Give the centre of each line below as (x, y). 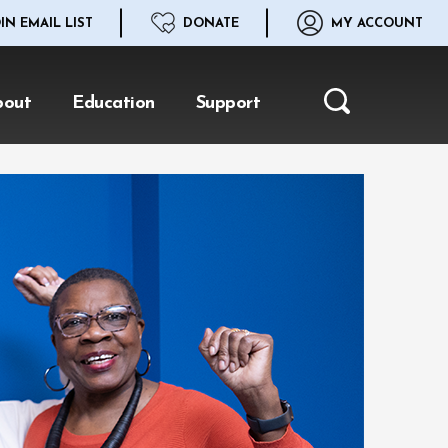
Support (227, 103)
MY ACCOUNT (377, 23)
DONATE (211, 23)
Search (351, 112)
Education (113, 103)
